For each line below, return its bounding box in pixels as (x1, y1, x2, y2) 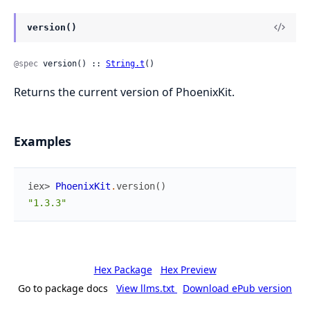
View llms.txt (116, 282, 177, 295)
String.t (106, 59, 145, 69)
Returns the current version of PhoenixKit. (14, 84, 235, 100)
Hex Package (93, 263, 152, 277)
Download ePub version (183, 282, 292, 295)
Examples (14, 133, 71, 150)
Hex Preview (160, 263, 217, 277)
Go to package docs (18, 282, 108, 295)
